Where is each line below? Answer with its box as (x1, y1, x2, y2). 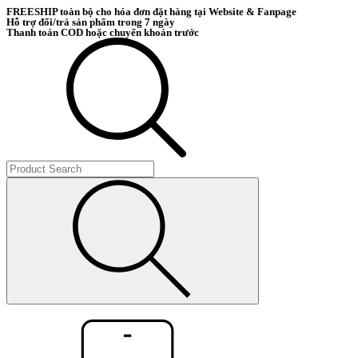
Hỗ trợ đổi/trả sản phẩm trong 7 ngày (6, 16, 175, 28)
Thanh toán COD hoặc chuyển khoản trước (6, 26, 199, 38)
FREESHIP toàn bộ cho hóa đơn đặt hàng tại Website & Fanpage (6, 6, 296, 18)
